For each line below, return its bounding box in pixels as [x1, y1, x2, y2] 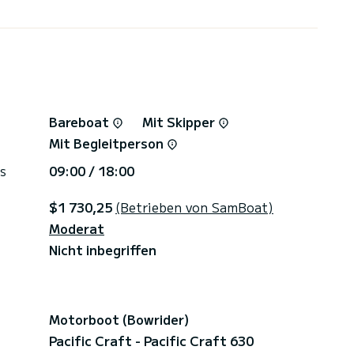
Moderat [49, 218, 104, 238]
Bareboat [49, 111, 112, 131]
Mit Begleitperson [49, 133, 167, 153]
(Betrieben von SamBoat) [115, 197, 273, 217]
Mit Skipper [142, 111, 218, 131]
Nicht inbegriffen [49, 239, 156, 259]
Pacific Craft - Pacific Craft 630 [49, 330, 254, 350]
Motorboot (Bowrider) [49, 309, 189, 329]
